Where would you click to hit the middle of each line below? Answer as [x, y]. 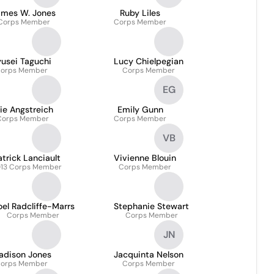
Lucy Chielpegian [149, 61]
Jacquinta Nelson [149, 254]
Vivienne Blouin [145, 158]
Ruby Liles [140, 13]
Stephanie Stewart [151, 206]
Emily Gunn [140, 109]
